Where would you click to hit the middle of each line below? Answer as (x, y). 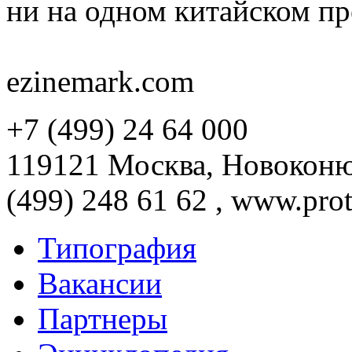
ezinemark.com (100, 81)
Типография (117, 247)
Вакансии (100, 283)
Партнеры (103, 318)
